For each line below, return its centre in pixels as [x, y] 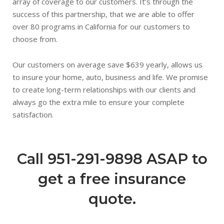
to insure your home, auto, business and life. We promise [110, 77]
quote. [112, 199]
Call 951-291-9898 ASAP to [112, 159]
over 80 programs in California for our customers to [101, 26]
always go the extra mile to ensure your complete [98, 102]
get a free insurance [112, 179]
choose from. [35, 39]
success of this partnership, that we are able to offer [103, 14]
